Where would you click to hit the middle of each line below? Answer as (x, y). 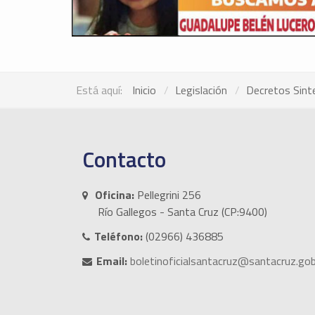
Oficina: (115, 195)
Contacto (124, 160)
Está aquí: (102, 90)
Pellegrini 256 (168, 195)
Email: (112, 261)
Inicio (144, 90)
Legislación (201, 90)
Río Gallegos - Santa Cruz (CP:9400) (182, 212)
